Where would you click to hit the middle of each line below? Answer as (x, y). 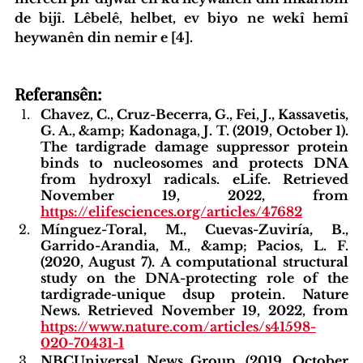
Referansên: (58, 93)
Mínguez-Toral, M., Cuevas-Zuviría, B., (194, 229)
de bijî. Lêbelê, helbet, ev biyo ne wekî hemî (181, 17)
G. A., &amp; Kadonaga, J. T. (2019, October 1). (194, 130)
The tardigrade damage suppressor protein (194, 146)
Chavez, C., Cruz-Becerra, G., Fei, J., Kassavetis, (194, 114)
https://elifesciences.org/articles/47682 (171, 211)
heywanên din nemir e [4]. (104, 37)
